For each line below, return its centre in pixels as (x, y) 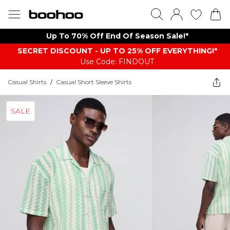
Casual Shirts (27, 82)
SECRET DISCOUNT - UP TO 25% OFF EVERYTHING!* (117, 51)
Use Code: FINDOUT (117, 62)
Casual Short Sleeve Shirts (94, 82)
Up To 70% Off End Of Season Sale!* (117, 36)
